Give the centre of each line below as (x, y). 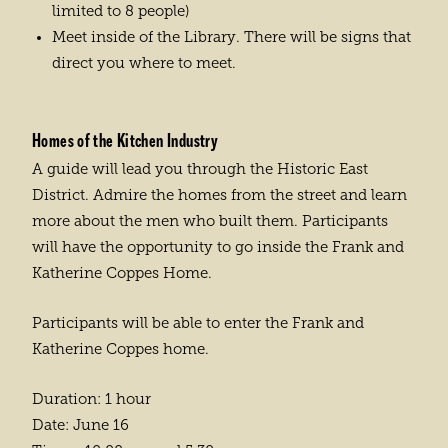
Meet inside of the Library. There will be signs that (231, 36)
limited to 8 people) (121, 10)
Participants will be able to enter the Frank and (198, 322)
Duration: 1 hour (91, 398)
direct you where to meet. (144, 62)
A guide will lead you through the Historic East (200, 168)
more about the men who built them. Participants (210, 220)
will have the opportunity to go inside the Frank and (218, 246)
